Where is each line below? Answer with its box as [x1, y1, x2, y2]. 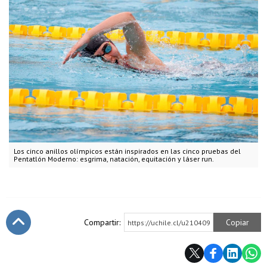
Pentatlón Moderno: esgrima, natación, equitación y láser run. [14, 154, 214, 163]
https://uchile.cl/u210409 [128, 218, 210, 227]
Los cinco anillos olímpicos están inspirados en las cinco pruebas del [14, 146, 241, 156]
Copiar [225, 216, 249, 228]
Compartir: [84, 216, 120, 228]
